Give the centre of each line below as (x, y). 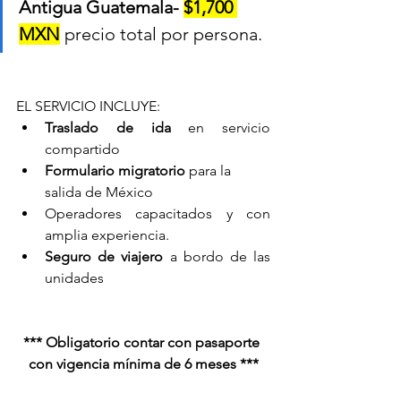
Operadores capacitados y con (158, 213)
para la (212, 170)
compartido (82, 149)
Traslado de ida (108, 127)
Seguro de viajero (107, 256)
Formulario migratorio (117, 170)
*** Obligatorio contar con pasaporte (143, 342)
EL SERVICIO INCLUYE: (88, 106)
